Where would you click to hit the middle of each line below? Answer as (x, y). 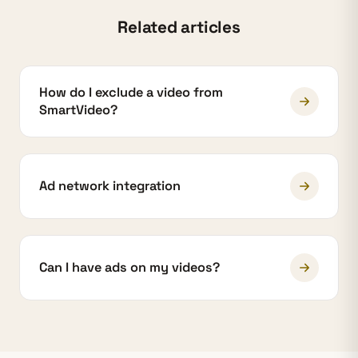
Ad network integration (110, 186)
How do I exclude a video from (131, 93)
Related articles (179, 28)
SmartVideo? (78, 110)
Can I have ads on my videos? (129, 268)
